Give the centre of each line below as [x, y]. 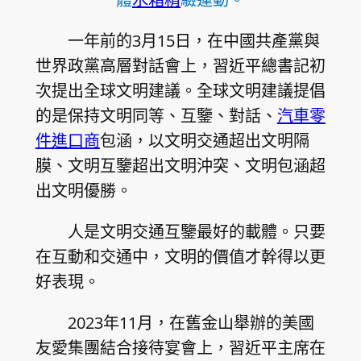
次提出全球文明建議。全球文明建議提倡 [180, 91]
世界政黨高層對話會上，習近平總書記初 [180, 66]
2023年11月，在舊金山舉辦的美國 [191, 323]
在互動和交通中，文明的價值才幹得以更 [180, 257]
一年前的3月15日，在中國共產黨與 [193, 41]
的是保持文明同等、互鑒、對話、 [156, 116]
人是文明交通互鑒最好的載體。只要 [196, 232]
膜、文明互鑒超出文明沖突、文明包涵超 [180, 166]
